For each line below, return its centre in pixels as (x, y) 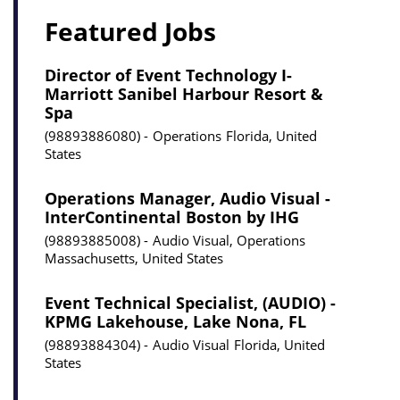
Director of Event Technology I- (168, 75)
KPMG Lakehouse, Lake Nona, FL (175, 322)
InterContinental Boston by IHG (172, 217)
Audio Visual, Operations (229, 241)
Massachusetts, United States (134, 258)
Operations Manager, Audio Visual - (187, 199)
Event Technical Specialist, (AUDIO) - (190, 303)
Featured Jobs (130, 32)
